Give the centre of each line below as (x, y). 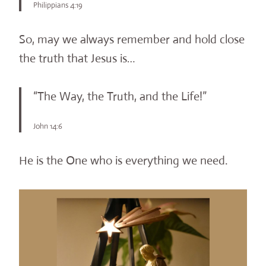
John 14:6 (48, 126)
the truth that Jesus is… (77, 59)
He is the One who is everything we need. (123, 161)
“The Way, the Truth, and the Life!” (120, 97)
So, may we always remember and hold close (132, 40)
